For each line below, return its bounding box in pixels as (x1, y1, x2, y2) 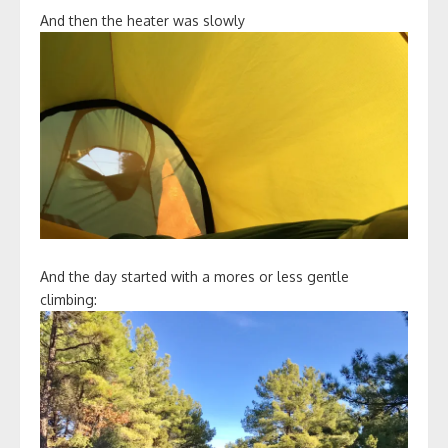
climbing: (40, 291, 97, 309)
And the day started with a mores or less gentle (40, 268, 349, 286)
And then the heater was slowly (40, 12, 249, 29)
